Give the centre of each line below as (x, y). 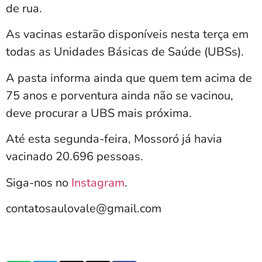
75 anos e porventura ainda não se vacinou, (120, 95)
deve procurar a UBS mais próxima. (99, 113)
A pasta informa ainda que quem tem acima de (129, 78)
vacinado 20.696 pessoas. (75, 157)
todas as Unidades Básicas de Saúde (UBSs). (125, 52)
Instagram (98, 182)
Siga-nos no (39, 182)
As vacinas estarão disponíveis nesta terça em (127, 35)
